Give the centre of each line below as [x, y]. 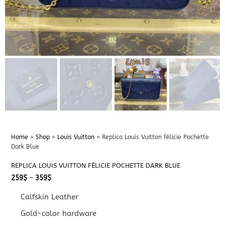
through [64, 198]
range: [61, 184]
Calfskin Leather [50, 197]
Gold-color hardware [59, 213]
